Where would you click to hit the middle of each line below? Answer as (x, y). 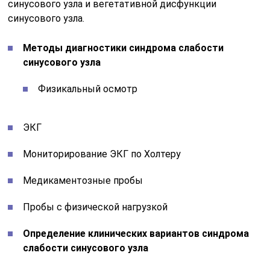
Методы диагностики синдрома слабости (124, 48)
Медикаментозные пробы (83, 180)
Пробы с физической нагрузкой (96, 207)
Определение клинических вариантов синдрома (136, 233)
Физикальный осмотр (88, 89)
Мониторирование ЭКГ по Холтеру (102, 154)
